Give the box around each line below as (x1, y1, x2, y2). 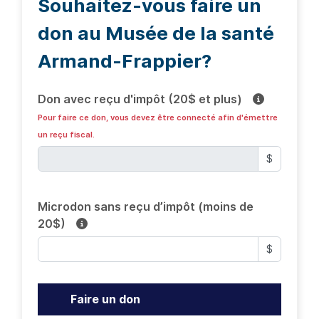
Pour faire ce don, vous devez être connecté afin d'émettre (38, 112, 278, 122)
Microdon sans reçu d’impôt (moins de (38, 199, 253, 214)
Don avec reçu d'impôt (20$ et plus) (38, 91, 242, 106)
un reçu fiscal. (38, 129, 95, 140)
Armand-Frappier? (38, 50, 211, 72)
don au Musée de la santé (38, 22, 274, 44)
